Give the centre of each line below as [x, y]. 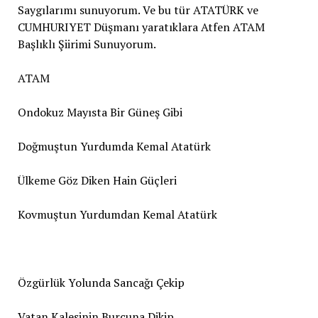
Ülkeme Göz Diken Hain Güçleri [97, 180]
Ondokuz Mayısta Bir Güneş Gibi [100, 112]
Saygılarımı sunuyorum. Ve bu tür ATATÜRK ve [138, 10]
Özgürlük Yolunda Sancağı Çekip [101, 282]
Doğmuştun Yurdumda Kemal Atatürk [114, 146]
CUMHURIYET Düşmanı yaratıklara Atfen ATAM [141, 27]
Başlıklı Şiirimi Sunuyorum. [87, 44]
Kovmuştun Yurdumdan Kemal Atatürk [117, 214]
